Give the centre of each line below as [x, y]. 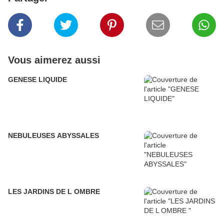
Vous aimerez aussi [54, 60]
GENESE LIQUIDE [37, 80]
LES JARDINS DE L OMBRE [54, 192]
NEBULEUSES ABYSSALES [53, 136]
